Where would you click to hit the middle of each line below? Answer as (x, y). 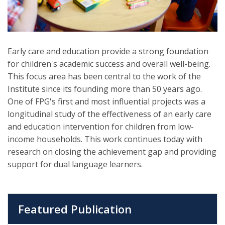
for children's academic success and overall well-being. (109, 64)
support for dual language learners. (75, 164)
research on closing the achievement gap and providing (112, 152)
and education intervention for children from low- (101, 127)
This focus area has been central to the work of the (104, 77)
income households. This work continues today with (105, 139)
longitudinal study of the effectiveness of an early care (109, 114)
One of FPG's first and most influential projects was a (106, 102)
